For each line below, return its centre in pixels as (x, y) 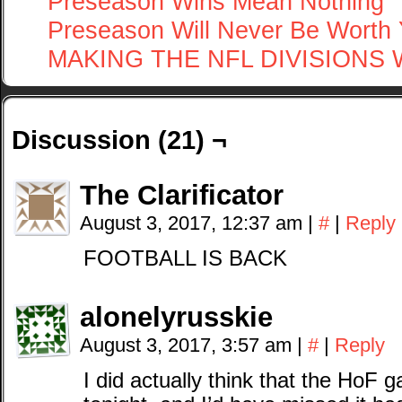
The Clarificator (182, 195)
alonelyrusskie (176, 317)
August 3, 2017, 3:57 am (188, 345)
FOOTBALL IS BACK (185, 258)
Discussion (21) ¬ (119, 140)
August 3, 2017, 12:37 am (194, 223)
